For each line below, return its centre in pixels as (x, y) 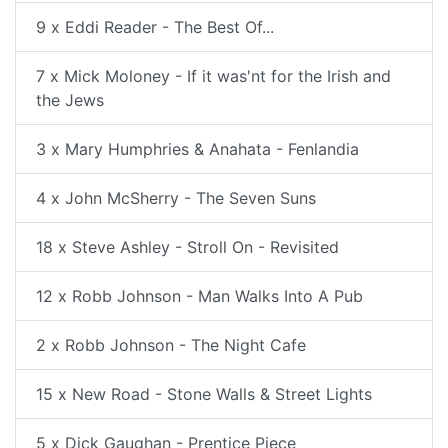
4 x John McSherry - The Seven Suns (176, 198)
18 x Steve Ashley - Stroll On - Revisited (187, 247)
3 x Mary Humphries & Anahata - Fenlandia (197, 149)
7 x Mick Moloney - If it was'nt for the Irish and (213, 76)
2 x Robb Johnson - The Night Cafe (171, 345)
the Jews (70, 100)
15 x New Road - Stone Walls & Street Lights (204, 394)
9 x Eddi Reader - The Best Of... (155, 27)
